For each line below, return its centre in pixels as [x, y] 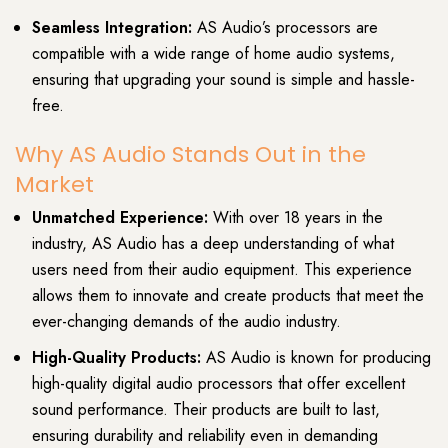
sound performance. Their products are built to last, [206, 410]
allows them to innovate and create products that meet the [228, 296]
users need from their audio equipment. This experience [222, 270]
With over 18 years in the [295, 218]
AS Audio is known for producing [316, 358]
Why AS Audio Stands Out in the [190, 155]
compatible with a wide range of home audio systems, [213, 53]
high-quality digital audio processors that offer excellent [218, 384]
